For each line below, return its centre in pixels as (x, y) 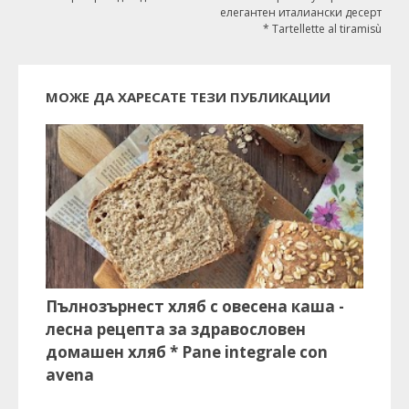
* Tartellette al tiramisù (322, 29)
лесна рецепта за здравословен (176, 330)
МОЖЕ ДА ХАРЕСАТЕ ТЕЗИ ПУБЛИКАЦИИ (188, 97)
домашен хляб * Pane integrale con (187, 352)
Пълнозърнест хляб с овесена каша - (195, 307)
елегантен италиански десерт (301, 13)
